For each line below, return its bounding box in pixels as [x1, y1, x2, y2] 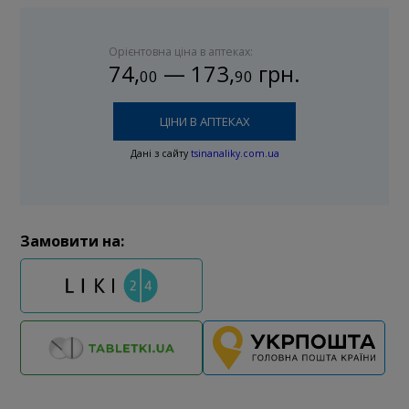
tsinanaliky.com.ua [190, 147, 279, 161]
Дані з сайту [130, 147, 191, 161]
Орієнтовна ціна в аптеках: [109, 43, 253, 59]
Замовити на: [20, 231, 125, 252]
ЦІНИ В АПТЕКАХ [159, 113, 250, 131]
